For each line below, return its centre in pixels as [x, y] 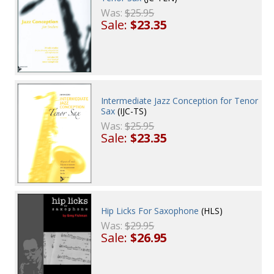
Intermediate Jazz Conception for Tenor [180, 100]
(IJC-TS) [131, 111]
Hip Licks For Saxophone [150, 211]
